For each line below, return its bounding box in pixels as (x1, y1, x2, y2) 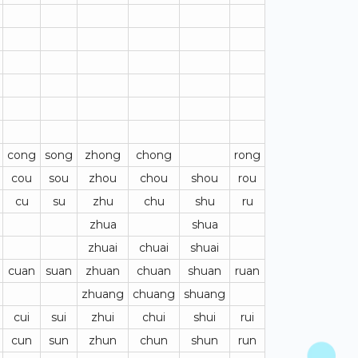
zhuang (82, 286, 124, 301)
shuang (184, 286, 225, 301)
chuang (133, 286, 175, 301)
